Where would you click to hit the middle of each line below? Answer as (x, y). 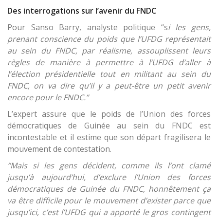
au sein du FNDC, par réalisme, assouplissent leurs (109, 51)
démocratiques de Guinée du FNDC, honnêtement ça (109, 189)
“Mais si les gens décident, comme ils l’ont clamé (109, 166)
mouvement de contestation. (60, 149)
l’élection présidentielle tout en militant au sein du (109, 74)
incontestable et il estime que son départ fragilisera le (109, 137)
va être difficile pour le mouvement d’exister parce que (109, 201)
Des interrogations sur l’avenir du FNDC (83, 11)
